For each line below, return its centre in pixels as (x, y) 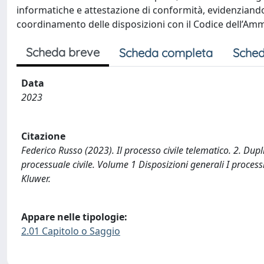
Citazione (43, 136)
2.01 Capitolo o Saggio (71, 231)
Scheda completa (166, 53)
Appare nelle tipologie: (74, 217)
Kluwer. (36, 178)
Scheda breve (63, 52)
